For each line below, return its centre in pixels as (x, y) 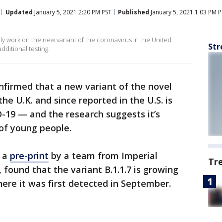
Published (134, 12)
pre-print (29, 156)
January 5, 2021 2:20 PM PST (72, 12)
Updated (19, 12)
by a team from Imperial (103, 156)
